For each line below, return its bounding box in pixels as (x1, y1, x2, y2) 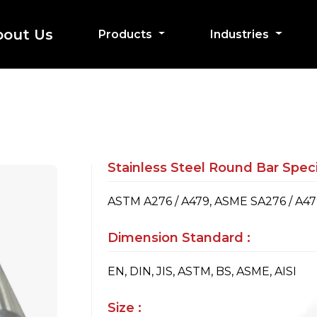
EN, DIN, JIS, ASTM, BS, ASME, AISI (108, 265, 296, 278)
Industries (210, 27, 272, 41)
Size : (108, 300, 142, 316)
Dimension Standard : (108, 230, 250, 246)
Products (98, 27, 155, 41)
